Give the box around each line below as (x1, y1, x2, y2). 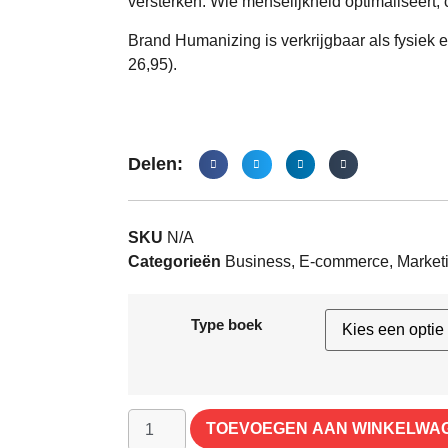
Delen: (128, 153, 183, 174)
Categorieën (128, 252, 221, 270)
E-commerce (299, 252, 389, 270)
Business (225, 252, 291, 270)
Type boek (191, 315, 262, 333)
